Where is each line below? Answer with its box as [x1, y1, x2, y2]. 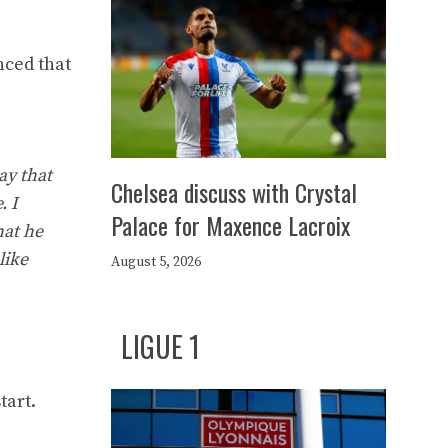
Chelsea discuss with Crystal [111, 174, 357, 210]
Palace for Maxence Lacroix [111, 207, 350, 243]
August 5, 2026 [111, 253, 201, 271]
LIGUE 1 [121, 326, 200, 367]
